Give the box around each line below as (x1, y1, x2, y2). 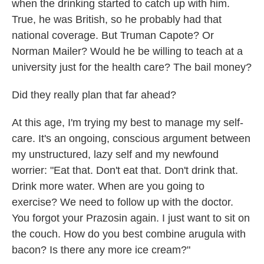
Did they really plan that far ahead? (12, 89, 176, 101)
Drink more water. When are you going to (12, 180, 204, 193)
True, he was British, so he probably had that (12, 14, 222, 26)
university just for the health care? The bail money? (12, 61, 252, 74)
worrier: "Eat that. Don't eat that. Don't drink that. (12, 164, 238, 177)
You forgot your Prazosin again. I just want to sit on (12, 212, 250, 225)
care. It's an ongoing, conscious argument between (12, 133, 250, 145)
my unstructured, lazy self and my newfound (12, 148, 219, 161)
